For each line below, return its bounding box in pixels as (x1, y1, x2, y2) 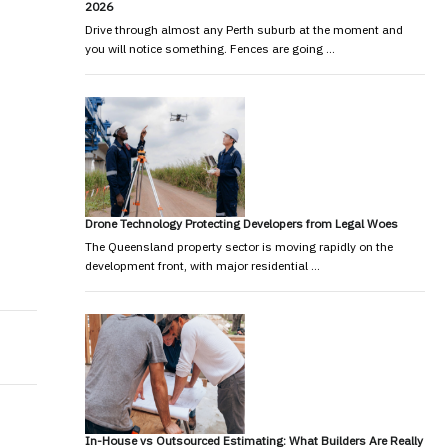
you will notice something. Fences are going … (84, 40, 335, 56)
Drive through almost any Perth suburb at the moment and (84, 21, 403, 37)
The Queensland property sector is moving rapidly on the (84, 238, 393, 254)
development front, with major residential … (84, 257, 320, 273)
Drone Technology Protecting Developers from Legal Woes (84, 215, 398, 231)
